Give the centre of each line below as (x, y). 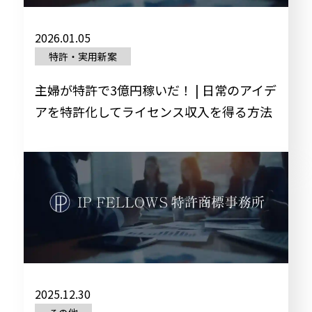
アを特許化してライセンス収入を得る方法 (153, 111)
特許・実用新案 (83, 56)
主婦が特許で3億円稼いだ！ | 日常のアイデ (155, 90)
